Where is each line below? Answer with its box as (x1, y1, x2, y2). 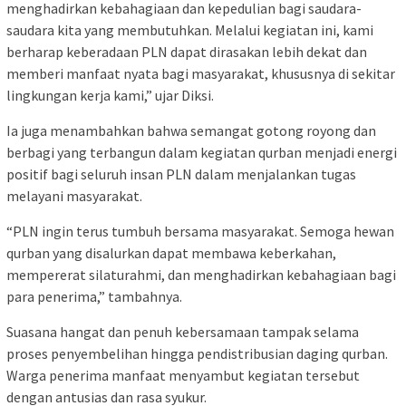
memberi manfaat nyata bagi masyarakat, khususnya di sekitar (6, 64, 395, 83)
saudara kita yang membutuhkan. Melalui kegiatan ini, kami (6, 21, 373, 40)
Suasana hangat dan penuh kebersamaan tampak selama (6, 323, 359, 342)
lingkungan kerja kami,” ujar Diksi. (6, 86, 214, 105)
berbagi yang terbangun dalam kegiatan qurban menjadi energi (6, 143, 397, 162)
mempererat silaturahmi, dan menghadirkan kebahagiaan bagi (6, 266, 396, 285)
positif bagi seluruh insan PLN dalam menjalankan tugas (6, 165, 356, 184)
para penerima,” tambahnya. (6, 287, 182, 306)
